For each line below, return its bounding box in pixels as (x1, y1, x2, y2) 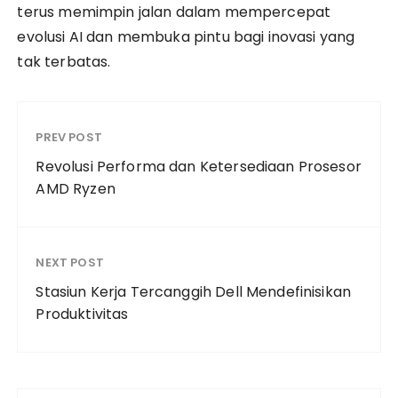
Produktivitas (36, 304, 129, 324)
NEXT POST (36, 254, 104, 271)
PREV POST (36, 129, 102, 146)
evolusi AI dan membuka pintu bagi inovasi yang (17, 27, 355, 47)
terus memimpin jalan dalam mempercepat (17, 2, 331, 22)
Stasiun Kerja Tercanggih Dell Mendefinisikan (36, 282, 352, 302)
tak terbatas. (17, 52, 111, 72)
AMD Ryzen (36, 179, 115, 199)
